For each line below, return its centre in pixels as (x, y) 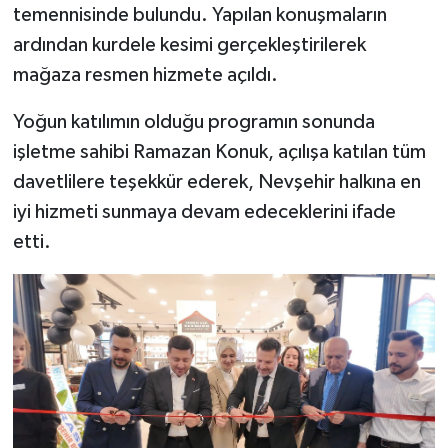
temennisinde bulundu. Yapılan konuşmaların (199, 15)
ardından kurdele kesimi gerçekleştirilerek (189, 45)
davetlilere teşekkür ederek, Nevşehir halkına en (216, 182)
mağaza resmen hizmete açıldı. (145, 75)
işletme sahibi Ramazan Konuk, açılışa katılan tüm (219, 152)
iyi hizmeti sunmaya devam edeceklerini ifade (204, 212)
